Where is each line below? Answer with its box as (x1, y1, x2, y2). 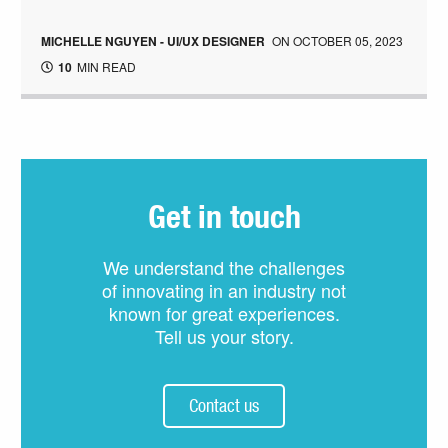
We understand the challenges (103, 254, 345, 281)
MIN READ (74, 57, 137, 75)
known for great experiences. (108, 300, 340, 327)
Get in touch (147, 202, 301, 235)
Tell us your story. (154, 323, 294, 350)
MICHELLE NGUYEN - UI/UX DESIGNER (41, 31, 266, 50)
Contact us (189, 394, 259, 416)
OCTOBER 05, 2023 (293, 31, 404, 49)
